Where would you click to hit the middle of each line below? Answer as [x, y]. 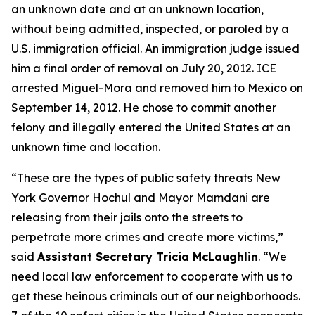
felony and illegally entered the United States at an [151, 127]
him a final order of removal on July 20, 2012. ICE [144, 68]
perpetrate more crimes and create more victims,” [147, 237]
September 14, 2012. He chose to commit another [144, 108]
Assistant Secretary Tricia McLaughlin [148, 257]
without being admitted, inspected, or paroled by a [150, 29]
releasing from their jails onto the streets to [127, 217]
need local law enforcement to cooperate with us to [152, 276]
